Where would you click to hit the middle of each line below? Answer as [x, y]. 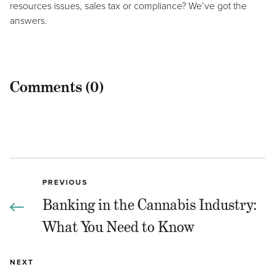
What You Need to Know [118, 227]
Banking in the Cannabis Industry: [149, 204]
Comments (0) [57, 87]
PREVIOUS [65, 182]
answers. [29, 21]
